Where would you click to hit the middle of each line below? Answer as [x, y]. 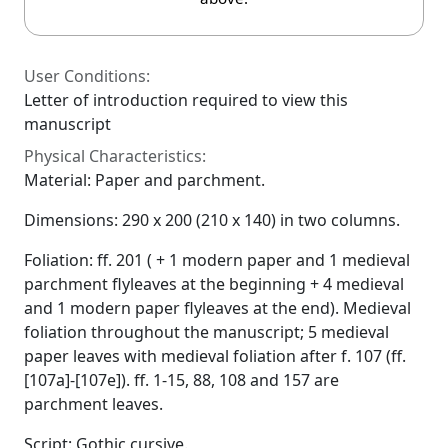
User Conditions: [87, 76]
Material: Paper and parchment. [144, 180]
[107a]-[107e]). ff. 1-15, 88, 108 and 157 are [181, 380]
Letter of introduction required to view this [186, 100]
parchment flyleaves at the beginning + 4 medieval [214, 284]
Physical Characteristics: [115, 156]
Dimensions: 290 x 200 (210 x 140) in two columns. [212, 220]
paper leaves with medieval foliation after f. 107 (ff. [215, 356]
